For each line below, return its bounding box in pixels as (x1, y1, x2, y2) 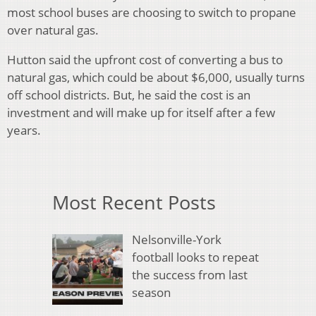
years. (7, 122, 41, 139)
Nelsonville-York (131, 231, 221, 248)
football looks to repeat (131, 248, 259, 265)
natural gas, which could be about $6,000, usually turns (7, 69, 305, 86)
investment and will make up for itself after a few (7, 104, 275, 121)
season (131, 284, 171, 300)
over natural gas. (7, 22, 102, 39)
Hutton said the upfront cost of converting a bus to (7, 51, 283, 68)
